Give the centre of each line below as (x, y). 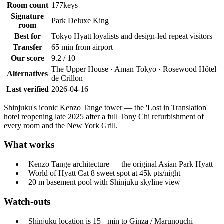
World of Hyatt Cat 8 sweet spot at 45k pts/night (104, 173)
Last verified (27, 89)
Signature (27, 16)
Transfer (27, 47)
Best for (27, 36)
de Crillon (67, 78)
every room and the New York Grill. (61, 125)
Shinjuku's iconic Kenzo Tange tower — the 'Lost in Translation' (106, 107)
